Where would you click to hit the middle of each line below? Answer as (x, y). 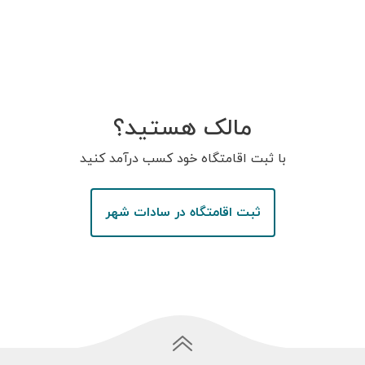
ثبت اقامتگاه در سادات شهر (182, 213)
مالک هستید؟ (182, 129)
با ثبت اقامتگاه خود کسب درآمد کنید (182, 159)
